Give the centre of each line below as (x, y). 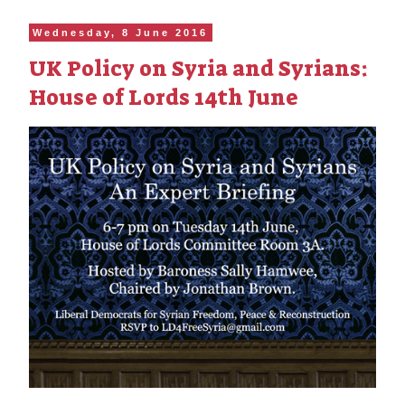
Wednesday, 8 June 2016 (121, 33)
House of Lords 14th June (164, 98)
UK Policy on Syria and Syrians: (198, 69)
